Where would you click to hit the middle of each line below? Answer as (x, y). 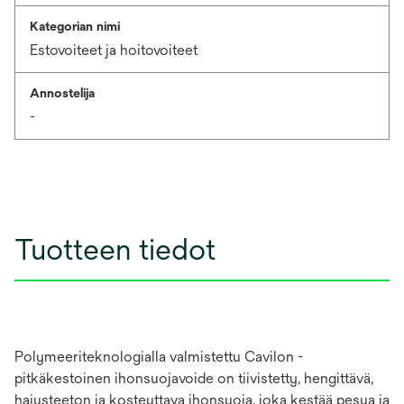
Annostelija (62, 92)
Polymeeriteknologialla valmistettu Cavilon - (159, 356)
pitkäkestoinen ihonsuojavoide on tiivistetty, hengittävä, (194, 378)
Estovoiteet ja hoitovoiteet (114, 50)
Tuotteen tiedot (115, 249)
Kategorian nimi (75, 26)
